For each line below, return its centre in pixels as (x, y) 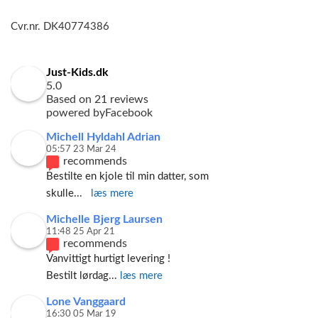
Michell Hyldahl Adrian (103, 137)
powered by (76, 113)
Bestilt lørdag (77, 276)
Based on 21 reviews (97, 100)
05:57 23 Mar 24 (81, 150)
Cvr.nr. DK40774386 (60, 26)
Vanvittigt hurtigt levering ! (110, 259)
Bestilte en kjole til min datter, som (127, 177)
